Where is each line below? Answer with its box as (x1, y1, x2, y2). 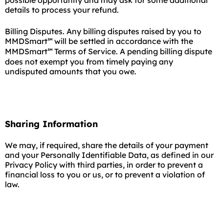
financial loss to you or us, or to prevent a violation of (5, 170, 205, 179)
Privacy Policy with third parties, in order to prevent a (5, 160, 203, 170)
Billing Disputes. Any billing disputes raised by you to (5, 26, 201, 36)
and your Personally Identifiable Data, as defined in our (5, 150, 214, 160)
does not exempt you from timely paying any (5, 57, 173, 66)
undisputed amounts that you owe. (5, 66, 136, 76)
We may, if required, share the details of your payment (5, 140, 208, 150)
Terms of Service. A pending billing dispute (52, 46, 212, 56)
